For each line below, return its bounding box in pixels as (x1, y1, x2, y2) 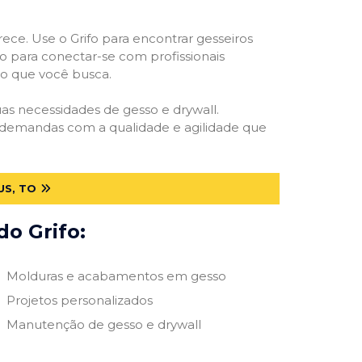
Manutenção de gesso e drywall (6, 316, 201, 332)
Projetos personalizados (6, 292, 153, 308)
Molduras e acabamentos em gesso (6, 267, 226, 284)
